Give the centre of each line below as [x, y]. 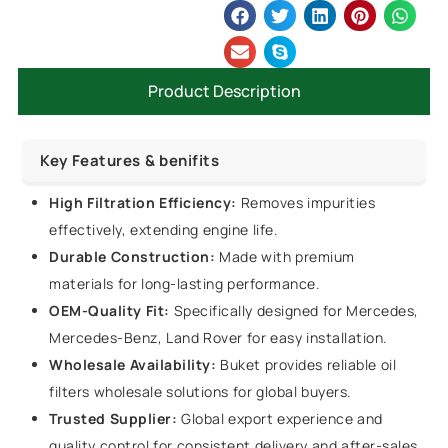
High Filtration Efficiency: [143, 203]
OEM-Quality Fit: [109, 311]
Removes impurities [306, 203]
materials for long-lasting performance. [185, 284]
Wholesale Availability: [133, 365]
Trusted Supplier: [113, 419]
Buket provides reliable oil [306, 365]
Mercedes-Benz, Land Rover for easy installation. [218, 338]
